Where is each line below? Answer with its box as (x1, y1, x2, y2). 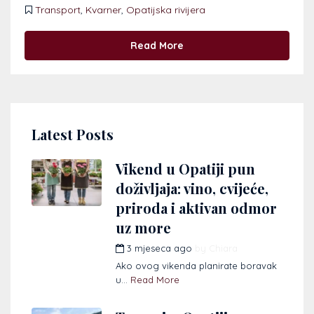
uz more (116, 218, 171, 238)
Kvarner (86, 4, 121, 17)
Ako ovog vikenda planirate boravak (116, 260, 277, 272)
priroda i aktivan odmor (116, 198, 277, 218)
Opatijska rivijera (126, 4, 205, 17)
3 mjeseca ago (124, 243, 195, 254)
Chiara (209, 243, 238, 254)
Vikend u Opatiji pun (116, 159, 255, 179)
